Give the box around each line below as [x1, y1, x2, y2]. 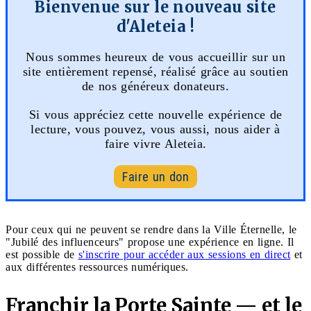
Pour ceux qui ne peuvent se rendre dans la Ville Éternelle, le [6, 223, 297, 235]
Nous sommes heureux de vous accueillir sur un [26, 49, 285, 64]
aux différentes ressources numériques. [6, 260, 189, 273]
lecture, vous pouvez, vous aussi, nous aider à [31, 121, 280, 136]
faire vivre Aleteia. [104, 136, 207, 151]
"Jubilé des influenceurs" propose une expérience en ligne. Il [6, 235, 294, 248]
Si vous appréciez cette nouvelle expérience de [28, 107, 283, 121]
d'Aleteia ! [116, 16, 195, 36]
